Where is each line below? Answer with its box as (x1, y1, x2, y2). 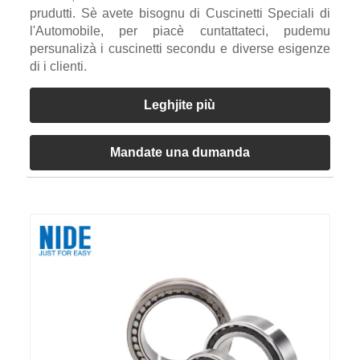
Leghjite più (144, 97, 216, 112)
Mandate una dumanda (109, 145, 250, 159)
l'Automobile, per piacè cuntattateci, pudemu (29, 23, 331, 38)
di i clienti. (29, 59, 87, 73)
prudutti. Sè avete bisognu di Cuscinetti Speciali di (29, 6, 331, 20)
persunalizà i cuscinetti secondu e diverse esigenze (29, 41, 331, 55)
